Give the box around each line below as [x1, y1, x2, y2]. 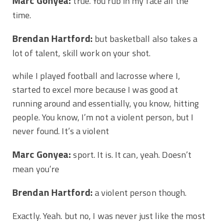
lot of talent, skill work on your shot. [12, 46, 151, 60]
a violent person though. [92, 185, 187, 199]
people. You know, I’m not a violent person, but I [12, 110, 194, 124]
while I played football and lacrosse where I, [12, 69, 180, 82]
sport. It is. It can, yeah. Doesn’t [71, 147, 192, 161]
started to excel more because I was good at [12, 82, 178, 96]
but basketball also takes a [92, 32, 197, 45]
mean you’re [12, 162, 62, 176]
